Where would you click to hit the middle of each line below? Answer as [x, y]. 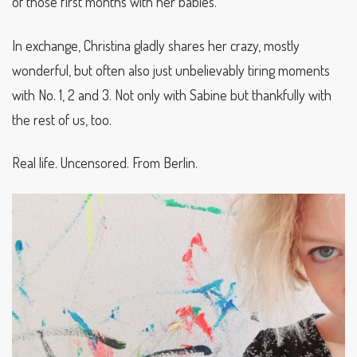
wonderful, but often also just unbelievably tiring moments [171, 70]
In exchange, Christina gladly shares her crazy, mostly [156, 45]
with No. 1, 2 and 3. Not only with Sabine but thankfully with [172, 94]
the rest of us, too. [62, 119]
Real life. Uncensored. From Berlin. [105, 163]
